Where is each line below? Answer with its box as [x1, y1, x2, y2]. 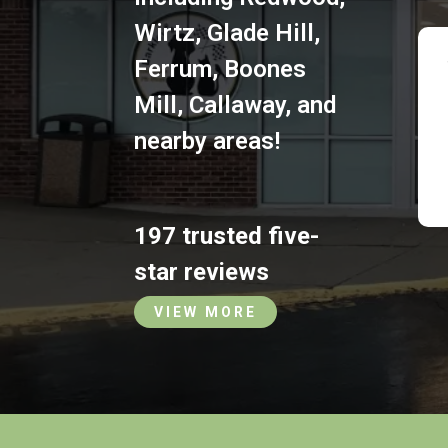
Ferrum [134, 54, 213, 83]
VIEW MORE [154, 304, 258, 321]
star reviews [134, 258, 270, 287]
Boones [224, 54, 307, 83]
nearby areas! [134, 126, 281, 155]
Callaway [189, 90, 286, 119]
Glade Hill [207, 18, 315, 47]
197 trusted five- [134, 222, 320, 251]
